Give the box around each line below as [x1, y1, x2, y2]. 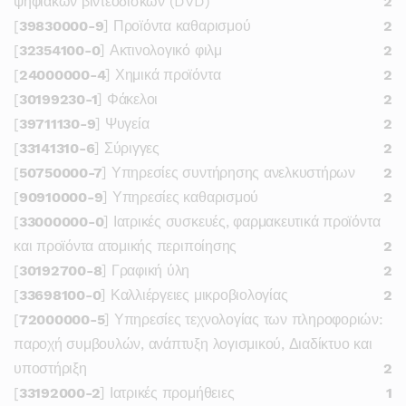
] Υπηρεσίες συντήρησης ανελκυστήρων [101, 164, 355, 181]
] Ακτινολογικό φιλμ [100, 42, 222, 59]
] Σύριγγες [94, 140, 159, 157]
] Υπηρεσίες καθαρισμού [102, 188, 259, 206]
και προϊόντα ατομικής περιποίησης [14, 237, 237, 255]
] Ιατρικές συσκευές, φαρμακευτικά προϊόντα [103, 213, 381, 230]
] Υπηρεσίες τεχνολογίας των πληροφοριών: [104, 311, 383, 328]
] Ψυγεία [95, 115, 150, 132]
